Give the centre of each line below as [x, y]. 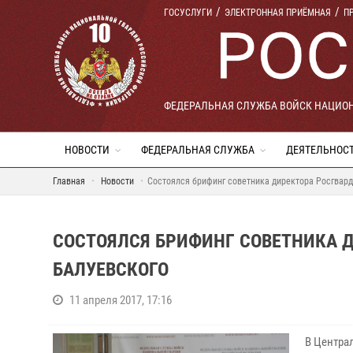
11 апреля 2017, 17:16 [121, 300]
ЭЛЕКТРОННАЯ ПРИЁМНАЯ [278, 13]
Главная [69, 181]
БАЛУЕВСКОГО [111, 269]
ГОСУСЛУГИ [188, 13]
